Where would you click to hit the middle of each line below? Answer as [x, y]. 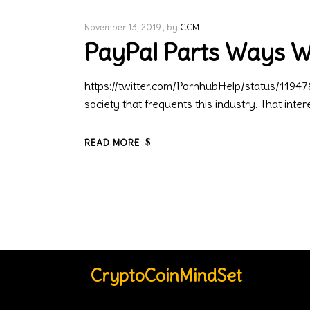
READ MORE [112, 143]
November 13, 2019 [123, 27]
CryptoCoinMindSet [167, 276]
